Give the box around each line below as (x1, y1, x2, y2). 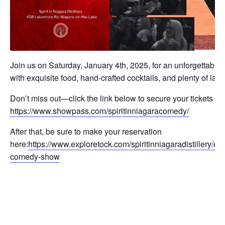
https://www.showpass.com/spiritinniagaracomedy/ (10, 105, 189, 117)
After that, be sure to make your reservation (10, 126, 162, 138)
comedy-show (10, 151, 60, 163)
